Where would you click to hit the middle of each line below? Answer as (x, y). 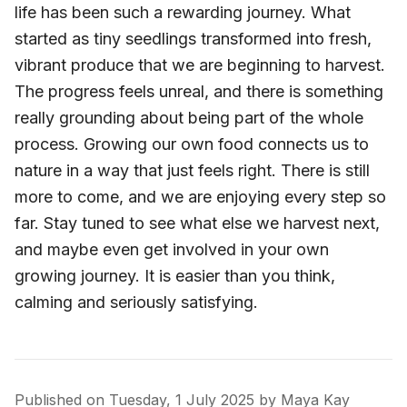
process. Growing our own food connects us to (192, 144)
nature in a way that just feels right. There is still (192, 170)
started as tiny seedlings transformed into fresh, (193, 38)
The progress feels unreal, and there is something (199, 91)
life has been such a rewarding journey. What (183, 12)
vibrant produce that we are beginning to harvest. (200, 65)
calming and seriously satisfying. (136, 302)
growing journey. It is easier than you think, (175, 275)
